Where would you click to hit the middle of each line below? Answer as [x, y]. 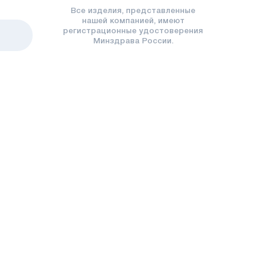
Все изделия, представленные [133, 12]
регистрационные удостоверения [133, 32]
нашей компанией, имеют [133, 22]
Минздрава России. [133, 42]
